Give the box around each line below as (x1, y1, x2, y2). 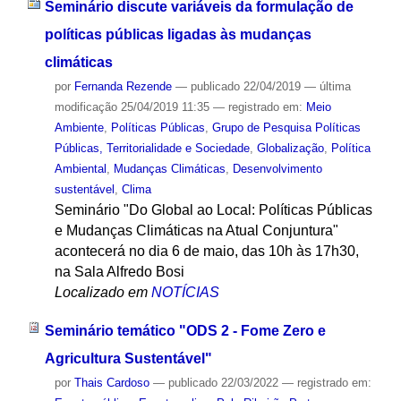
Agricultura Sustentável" (44, 350, 212, 366)
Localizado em (54, 285, 148, 301)
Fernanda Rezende (73, 80, 172, 94)
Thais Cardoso (73, 375, 149, 389)
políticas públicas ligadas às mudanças (44, 27, 311, 43)
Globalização (256, 141, 324, 156)
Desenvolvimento (232, 162, 322, 176)
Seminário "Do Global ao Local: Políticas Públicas (54, 202, 372, 218)
